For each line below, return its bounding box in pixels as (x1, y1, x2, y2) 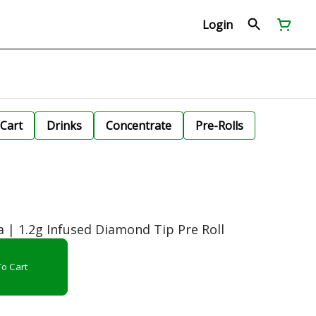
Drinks (47, 118, 82, 133)
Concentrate (106, 118, 171, 133)
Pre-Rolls (195, 118, 243, 133)
